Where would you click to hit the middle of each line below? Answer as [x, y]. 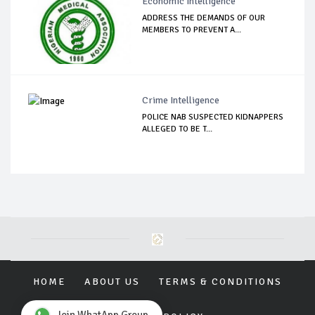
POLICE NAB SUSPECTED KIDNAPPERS [213, 117]
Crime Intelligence [181, 100]
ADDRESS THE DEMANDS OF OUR [204, 18]
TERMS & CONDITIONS [220, 281]
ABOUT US [112, 281]
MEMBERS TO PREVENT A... [192, 30]
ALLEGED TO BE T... [178, 129]
